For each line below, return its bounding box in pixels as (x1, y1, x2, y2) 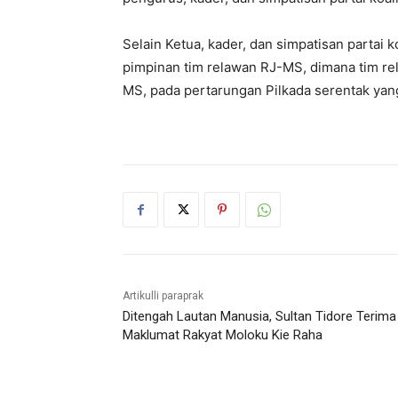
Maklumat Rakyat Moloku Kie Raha (123, 327, 322, 344)
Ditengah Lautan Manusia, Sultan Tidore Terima (123, 308, 396, 325)
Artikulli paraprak (123, 290, 203, 303)
